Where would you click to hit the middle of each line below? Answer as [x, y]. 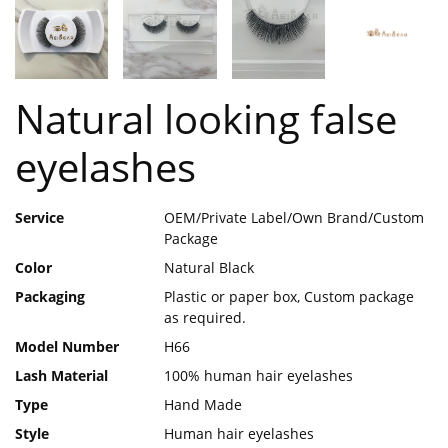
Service [39, 218]
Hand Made [203, 405]
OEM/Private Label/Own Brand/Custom [294, 218]
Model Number [67, 347]
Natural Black [209, 268]
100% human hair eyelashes [259, 376]
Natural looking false [206, 119]
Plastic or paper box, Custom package [289, 297]
